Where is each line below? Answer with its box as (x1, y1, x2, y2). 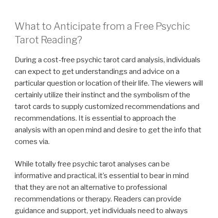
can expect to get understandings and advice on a (15, 67, 180, 76)
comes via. (15, 137, 50, 146)
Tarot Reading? (15, 34, 82, 46)
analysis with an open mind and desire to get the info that (15, 125, 201, 134)
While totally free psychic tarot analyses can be (15, 160, 170, 169)
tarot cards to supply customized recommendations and (15, 102, 200, 111)
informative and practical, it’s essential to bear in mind (15, 171, 189, 181)
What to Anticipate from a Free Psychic (15, 20, 190, 32)
